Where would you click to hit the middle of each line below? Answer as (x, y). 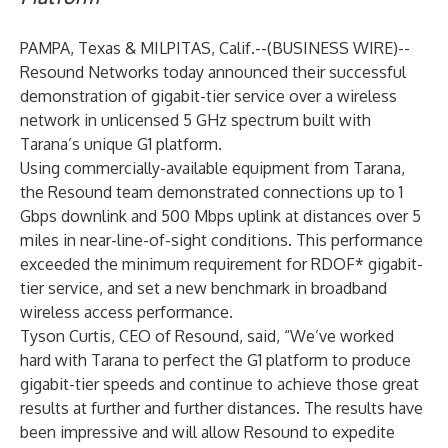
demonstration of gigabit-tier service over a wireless (208, 96)
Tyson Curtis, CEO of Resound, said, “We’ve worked (207, 336)
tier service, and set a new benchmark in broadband (203, 288)
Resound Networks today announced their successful (213, 72)
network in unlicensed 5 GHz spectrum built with (195, 120)
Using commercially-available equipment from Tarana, (212, 168)
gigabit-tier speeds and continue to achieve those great (219, 384)
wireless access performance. (126, 312)
